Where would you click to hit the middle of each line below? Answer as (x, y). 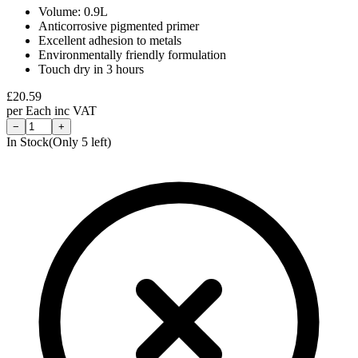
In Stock (28, 141)
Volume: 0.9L (73, 11)
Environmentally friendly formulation (132, 54)
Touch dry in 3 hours (91, 69)
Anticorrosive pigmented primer (119, 26)
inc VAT (76, 110)
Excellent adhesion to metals (110, 40)
